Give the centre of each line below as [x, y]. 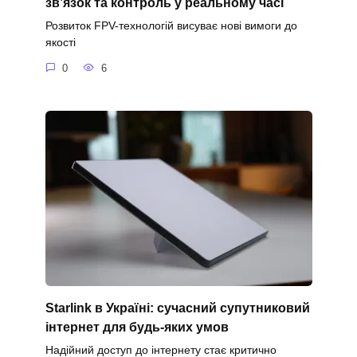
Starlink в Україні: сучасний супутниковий [177, 308]
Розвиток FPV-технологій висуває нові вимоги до [171, 26]
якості [60, 43]
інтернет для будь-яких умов [137, 327]
